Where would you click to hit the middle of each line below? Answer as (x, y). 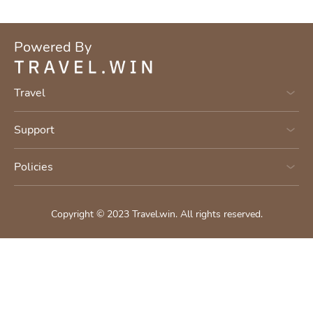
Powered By (53, 47)
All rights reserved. (221, 214)
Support (34, 130)
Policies (34, 167)
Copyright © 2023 (91, 214)
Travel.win (153, 214)
